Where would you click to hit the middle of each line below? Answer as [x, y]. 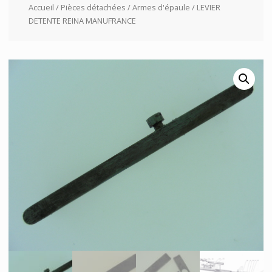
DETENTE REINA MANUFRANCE [82, 20]
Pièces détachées [93, 7]
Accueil [41, 7]
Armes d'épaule [161, 7]
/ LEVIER [205, 7]
